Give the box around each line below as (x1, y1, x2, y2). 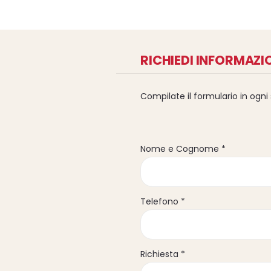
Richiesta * (140, 248, 185, 261)
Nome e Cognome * (140, 142, 226, 155)
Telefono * (140, 195, 185, 207)
